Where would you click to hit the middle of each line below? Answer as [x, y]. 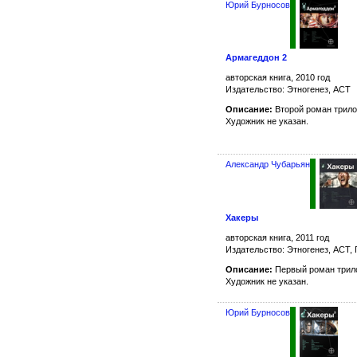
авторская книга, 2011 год [277, 238]
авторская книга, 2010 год [278, 78]
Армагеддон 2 [256, 58]
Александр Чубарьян [268, 164]
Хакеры [242, 218]
